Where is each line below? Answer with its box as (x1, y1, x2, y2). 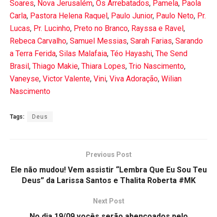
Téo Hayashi (110, 48, 152, 58)
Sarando (175, 36, 203, 46)
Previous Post (85, 150, 132, 158)
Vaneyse (10, 74, 39, 83)
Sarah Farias (130, 36, 172, 46)
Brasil (10, 61, 29, 71)
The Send (155, 48, 187, 58)
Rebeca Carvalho (10, 36, 66, 46)
